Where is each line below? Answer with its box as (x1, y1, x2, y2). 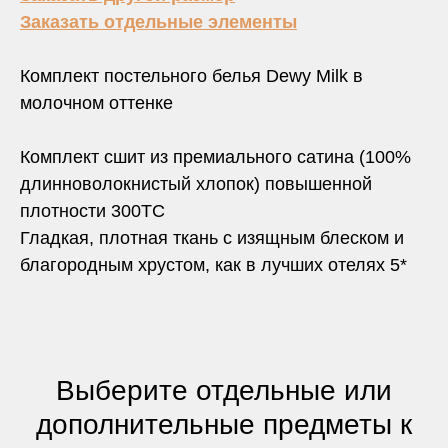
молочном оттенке (20, 93, 173, 114)
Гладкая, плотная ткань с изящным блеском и (20, 228, 404, 249)
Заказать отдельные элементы (20, 12, 297, 33)
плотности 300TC (20, 201, 165, 222)
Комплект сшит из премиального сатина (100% (20, 147, 411, 168)
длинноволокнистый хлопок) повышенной (20, 174, 372, 195)
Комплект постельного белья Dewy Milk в (20, 66, 363, 87)
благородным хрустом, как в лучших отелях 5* (20, 255, 407, 276)
